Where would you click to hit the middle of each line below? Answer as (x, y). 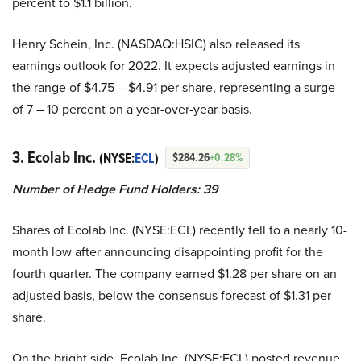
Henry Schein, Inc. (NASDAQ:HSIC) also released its (156, 44)
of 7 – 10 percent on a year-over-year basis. (132, 109)
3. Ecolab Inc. (56, 157)
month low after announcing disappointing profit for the (168, 252)
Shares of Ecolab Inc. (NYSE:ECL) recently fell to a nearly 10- (180, 230)
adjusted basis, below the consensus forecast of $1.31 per (172, 295)
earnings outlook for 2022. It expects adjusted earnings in (174, 66)
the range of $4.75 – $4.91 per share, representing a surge (174, 87)
